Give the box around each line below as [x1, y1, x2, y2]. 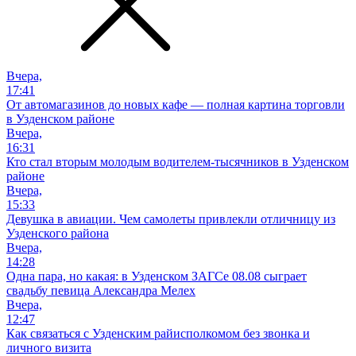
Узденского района [6, 226, 109, 240]
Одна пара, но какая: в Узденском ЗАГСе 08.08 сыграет [6, 269, 307, 283]
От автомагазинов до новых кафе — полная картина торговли [6, 97, 345, 111]
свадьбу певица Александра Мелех [6, 283, 195, 297]
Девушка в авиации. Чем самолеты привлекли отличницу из [6, 211, 335, 226]
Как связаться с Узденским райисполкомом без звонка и [6, 326, 310, 340]
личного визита [6, 340, 91, 354]
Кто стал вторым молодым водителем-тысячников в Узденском [6, 154, 349, 168]
